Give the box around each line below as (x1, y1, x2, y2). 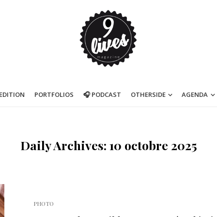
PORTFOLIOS (34, 90, 74, 99)
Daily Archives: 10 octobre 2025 (20, 137, 197, 153)
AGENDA (182, 90, 208, 99)
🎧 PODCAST (83, 90, 121, 99)
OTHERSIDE (130, 90, 166, 99)
